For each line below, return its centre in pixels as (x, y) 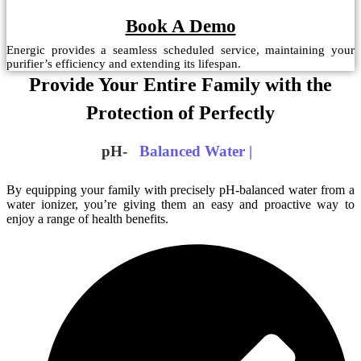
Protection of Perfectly (180, 112)
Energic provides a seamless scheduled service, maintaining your (180, 50)
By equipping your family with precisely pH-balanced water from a (180, 190)
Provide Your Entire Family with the (180, 84)
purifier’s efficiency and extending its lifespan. (124, 63)
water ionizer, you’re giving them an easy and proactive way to (180, 205)
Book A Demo (180, 26)
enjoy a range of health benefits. (87, 219)
